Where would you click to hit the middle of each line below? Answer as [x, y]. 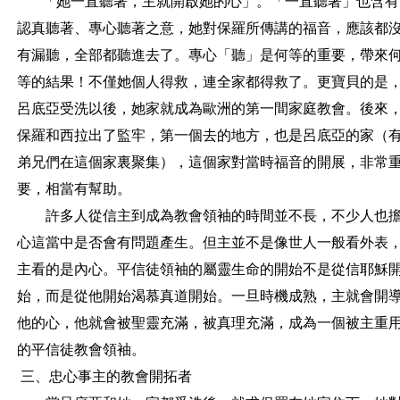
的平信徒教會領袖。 [81, 350]
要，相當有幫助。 [74, 189]
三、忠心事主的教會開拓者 [106, 376]
